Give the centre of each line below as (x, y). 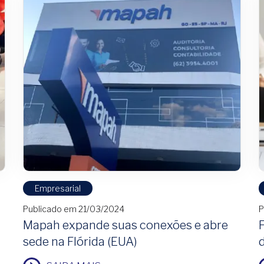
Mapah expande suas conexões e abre (126, 225)
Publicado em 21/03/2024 (74, 209)
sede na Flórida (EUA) (80, 242)
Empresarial (58, 189)
